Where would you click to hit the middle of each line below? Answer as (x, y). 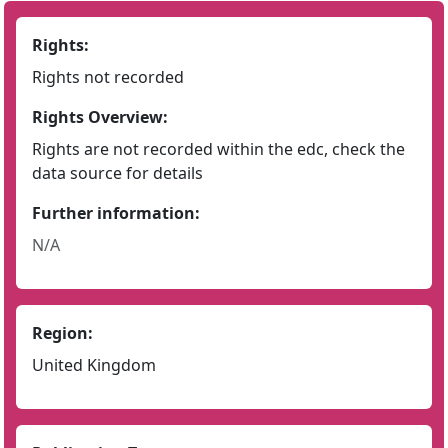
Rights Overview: (100, 117)
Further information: (116, 213)
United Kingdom (94, 365)
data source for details (117, 173)
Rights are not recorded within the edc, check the (218, 149)
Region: (62, 333)
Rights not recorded (108, 77)
